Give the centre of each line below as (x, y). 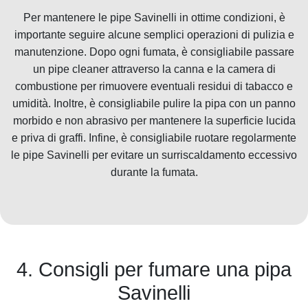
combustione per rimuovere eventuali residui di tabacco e (154, 86)
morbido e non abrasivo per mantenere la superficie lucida (154, 120)
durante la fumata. (154, 172)
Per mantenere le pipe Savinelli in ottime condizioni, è (154, 17)
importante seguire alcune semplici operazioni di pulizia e (154, 34)
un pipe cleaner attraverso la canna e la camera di (154, 69)
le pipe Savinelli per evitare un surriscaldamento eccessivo (154, 155)
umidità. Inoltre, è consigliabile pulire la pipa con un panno (154, 103)
